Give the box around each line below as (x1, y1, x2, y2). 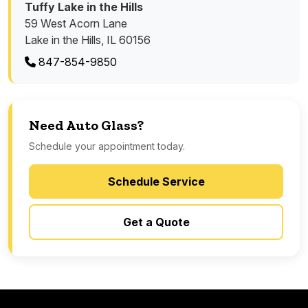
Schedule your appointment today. (29, 140, 185, 152)
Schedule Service (107, 174, 205, 188)
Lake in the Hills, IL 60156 (25, 32, 151, 47)
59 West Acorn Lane (25, 16, 127, 30)
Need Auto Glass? (29, 116, 144, 133)
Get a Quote (122, 214, 190, 229)
